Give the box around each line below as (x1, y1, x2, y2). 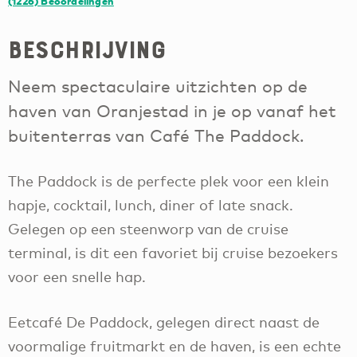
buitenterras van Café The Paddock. (8, 125, 304, 146)
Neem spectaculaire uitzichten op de (8, 76, 308, 96)
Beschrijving (8, 35, 167, 65)
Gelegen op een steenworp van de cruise (8, 220, 288, 238)
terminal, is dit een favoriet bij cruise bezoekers (8, 244, 338, 262)
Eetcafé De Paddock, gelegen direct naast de (8, 312, 320, 331)
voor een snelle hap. (8, 268, 146, 286)
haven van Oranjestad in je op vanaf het (8, 100, 336, 121)
